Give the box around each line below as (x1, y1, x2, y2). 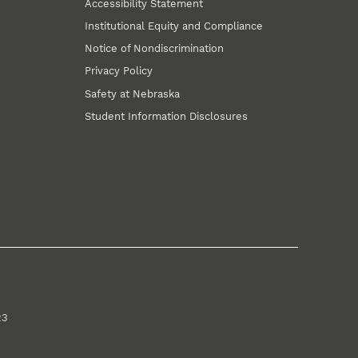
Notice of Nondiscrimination (85, 42, 225, 55)
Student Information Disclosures (85, 110, 249, 123)
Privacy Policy (85, 65, 153, 78)
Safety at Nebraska (85, 87, 181, 100)
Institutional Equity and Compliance (85, 19, 264, 32)
